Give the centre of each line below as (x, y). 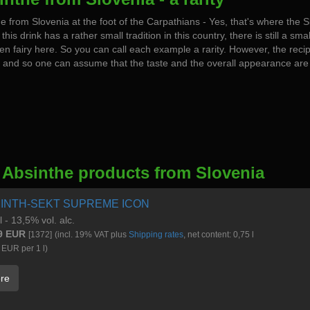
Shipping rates (156, 235)
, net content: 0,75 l (219, 235)
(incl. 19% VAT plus (92, 235)
